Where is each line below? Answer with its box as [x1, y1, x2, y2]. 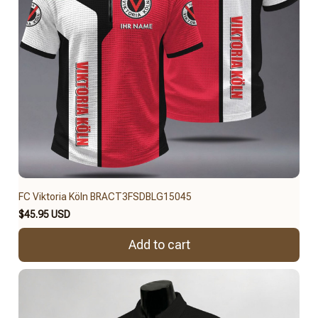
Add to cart [128, 237, 190, 253]
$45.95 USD [18, 208, 70, 220]
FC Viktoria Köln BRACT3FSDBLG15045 [18, 190, 192, 202]
